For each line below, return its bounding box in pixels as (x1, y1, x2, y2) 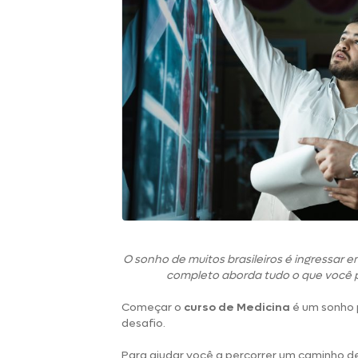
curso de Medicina (184, 300, 290, 315)
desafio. (121, 316, 168, 331)
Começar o (121, 300, 184, 315)
